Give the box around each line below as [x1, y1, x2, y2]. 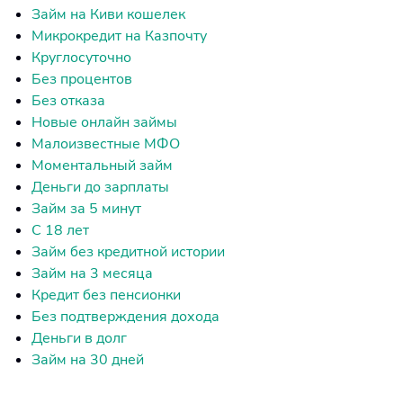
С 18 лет [31, 220, 89, 240]
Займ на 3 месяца [31, 264, 153, 283]
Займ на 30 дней [31, 350, 144, 370]
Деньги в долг [31, 328, 127, 348]
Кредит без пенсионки [31, 285, 181, 305]
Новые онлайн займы [31, 112, 177, 132]
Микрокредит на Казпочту [31, 26, 207, 46]
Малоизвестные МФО [31, 134, 180, 154]
